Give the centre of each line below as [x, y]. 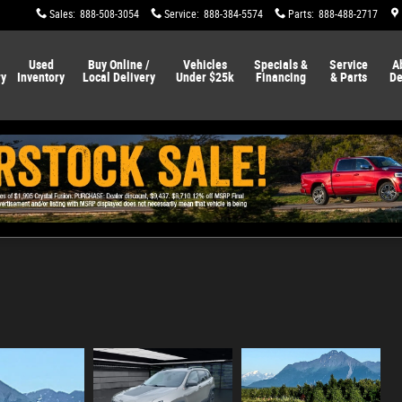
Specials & [281, 65]
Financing [281, 77]
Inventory [41, 77]
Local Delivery [118, 77]
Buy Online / [118, 65]
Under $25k [205, 77]
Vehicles [205, 65]
